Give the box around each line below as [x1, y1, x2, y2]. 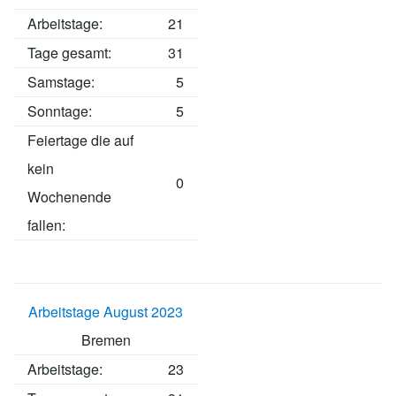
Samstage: [27, 72, 95, 93]
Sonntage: [27, 101, 92, 122]
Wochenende [27, 187, 111, 208]
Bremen [80, 330, 131, 351]
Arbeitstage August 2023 [28, 301, 183, 323]
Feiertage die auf [27, 130, 133, 151]
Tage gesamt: [27, 42, 111, 64]
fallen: [27, 215, 65, 236]
